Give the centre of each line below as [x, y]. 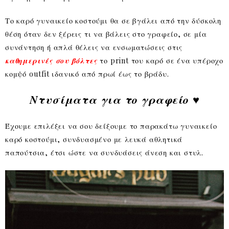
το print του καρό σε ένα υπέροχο [161, 60]
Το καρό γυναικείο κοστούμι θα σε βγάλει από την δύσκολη [113, 20]
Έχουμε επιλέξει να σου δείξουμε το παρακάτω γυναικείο [111, 125]
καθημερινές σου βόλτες [51, 60]
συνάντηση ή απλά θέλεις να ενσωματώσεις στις [94, 47]
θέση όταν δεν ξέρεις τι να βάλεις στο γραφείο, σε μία [106, 33]
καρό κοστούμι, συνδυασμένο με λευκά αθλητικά [94, 139]
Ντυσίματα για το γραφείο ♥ [114, 99]
